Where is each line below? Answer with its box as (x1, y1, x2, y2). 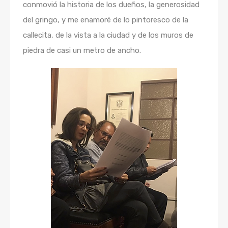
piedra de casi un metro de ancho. (23, 46, 141, 55)
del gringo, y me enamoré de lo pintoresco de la (23, 15, 188, 24)
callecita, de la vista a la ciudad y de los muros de (23, 31, 193, 40)
